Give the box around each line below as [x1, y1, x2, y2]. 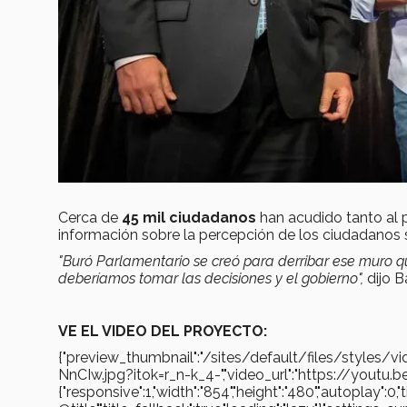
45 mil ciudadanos [122, 208, 256, 226]
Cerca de [58, 208, 122, 226]
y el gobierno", [272, 269, 363, 287]
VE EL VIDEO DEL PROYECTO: [58, 322, 267, 340]
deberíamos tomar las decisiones [58, 269, 272, 287]
